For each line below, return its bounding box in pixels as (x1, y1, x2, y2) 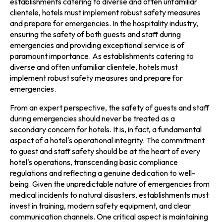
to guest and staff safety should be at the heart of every (10, 146, 200, 156)
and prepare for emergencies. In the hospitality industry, (10, 18, 198, 28)
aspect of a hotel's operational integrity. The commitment (10, 135, 205, 145)
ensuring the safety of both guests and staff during (10, 29, 181, 39)
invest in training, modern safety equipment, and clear (10, 200, 191, 211)
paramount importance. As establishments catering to (10, 51, 194, 61)
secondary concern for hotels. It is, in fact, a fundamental (10, 124, 202, 134)
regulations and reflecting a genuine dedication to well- (10, 167, 195, 178)
